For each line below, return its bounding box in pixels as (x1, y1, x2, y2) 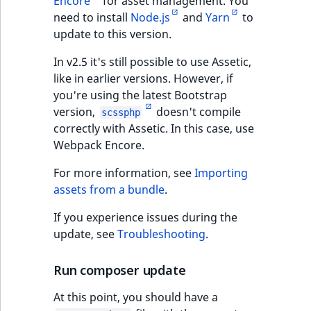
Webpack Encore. (53, 137, 144, 153)
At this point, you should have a (53, 289, 218, 305)
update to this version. (53, 26, 171, 42)
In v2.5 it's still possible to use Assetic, (53, 53, 251, 69)
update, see (53, 226, 117, 242)
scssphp (101, 106, 140, 118)
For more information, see (53, 165, 194, 180)
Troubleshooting (117, 226, 205, 242)
